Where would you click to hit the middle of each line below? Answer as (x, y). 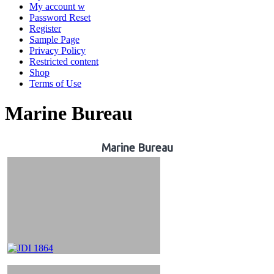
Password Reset (60, 17)
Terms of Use (55, 83)
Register (45, 28)
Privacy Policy (57, 50)
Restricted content (64, 61)
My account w (57, 6)
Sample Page (54, 39)
